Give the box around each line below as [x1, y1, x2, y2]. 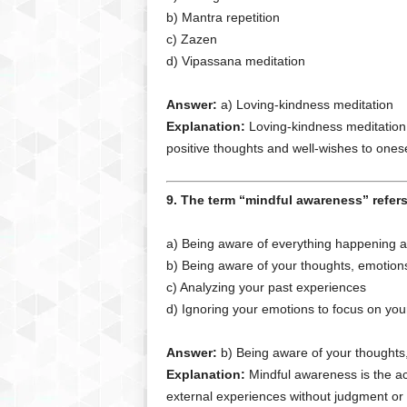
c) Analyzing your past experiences [165, 280, 366, 294]
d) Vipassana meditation [165, 54, 305, 68]
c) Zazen [165, 32, 217, 46]
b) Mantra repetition [165, 10, 280, 25]
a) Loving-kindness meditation [216, 97, 393, 112]
